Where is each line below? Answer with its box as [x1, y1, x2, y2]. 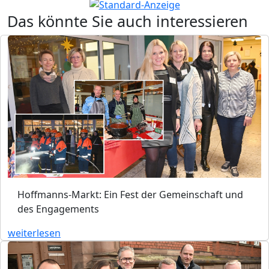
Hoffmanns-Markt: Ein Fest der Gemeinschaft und [17, 187, 243, 201]
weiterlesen [8, 226, 61, 240]
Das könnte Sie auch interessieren [7, 10, 248, 31]
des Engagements [17, 202, 99, 216]
